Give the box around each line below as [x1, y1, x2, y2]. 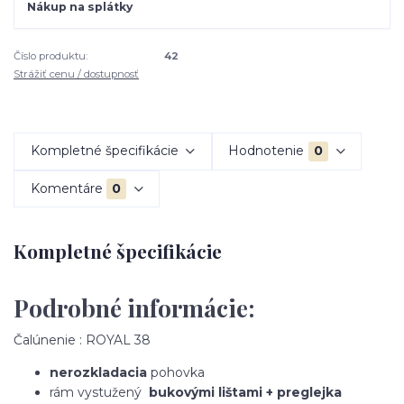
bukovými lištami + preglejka [149, 384, 342, 401]
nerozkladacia [50, 364, 147, 381]
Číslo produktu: [14, 49, 87, 62]
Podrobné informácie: [14, 292, 255, 325]
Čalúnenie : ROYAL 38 [14, 332, 151, 349]
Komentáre [30, 180, 103, 197]
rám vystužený [50, 384, 149, 401]
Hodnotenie [228, 142, 305, 160]
